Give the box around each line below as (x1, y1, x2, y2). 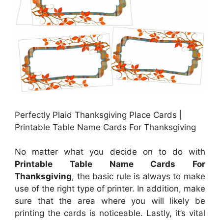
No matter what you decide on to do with (15, 147, 205, 157)
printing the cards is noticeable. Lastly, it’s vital (15, 208, 205, 219)
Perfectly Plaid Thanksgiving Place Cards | (15, 110, 182, 120)
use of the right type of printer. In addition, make (15, 184, 205, 194)
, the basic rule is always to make (72, 171, 205, 182)
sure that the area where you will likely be (15, 196, 205, 206)
